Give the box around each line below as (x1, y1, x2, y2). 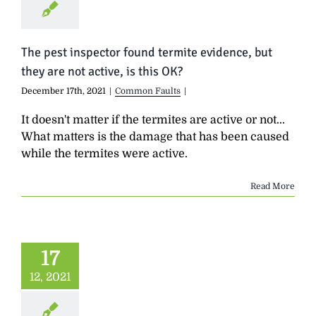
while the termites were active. (21, 147, 188, 160)
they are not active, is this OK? (21, 63, 183, 79)
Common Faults (115, 85, 181, 96)
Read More (250, 181, 295, 191)
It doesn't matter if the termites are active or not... (21, 113, 285, 126)
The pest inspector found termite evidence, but (21, 44, 272, 60)
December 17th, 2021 (21, 85, 106, 96)
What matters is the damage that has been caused (21, 130, 289, 143)
